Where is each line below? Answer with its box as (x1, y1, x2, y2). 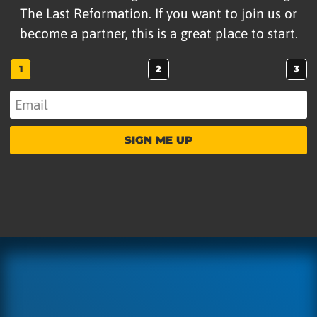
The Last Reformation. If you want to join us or (20, 6, 297, 22)
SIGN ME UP (125, 133, 192, 147)
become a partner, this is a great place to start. (19, 25, 298, 42)
